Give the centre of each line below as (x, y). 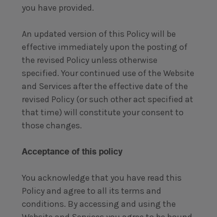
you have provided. (58, 8)
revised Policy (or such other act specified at (107, 99)
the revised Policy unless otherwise (89, 60)
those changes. (52, 125)
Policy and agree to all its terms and (91, 191)
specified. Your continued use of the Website (108, 73)
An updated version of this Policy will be (99, 34)
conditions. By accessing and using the (99, 204)
